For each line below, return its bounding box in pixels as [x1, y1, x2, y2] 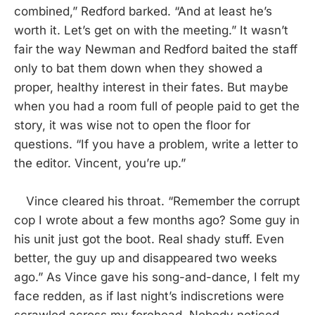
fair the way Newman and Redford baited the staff [14, 42, 297, 56]
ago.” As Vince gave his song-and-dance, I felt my [14, 270, 300, 284]
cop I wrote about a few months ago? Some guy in [14, 213, 300, 227]
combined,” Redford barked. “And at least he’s [14, 4, 272, 18]
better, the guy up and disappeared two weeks [14, 251, 277, 265]
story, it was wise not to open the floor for [14, 118, 250, 132]
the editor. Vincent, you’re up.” [14, 156, 186, 170]
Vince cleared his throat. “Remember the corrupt [14, 194, 300, 208]
